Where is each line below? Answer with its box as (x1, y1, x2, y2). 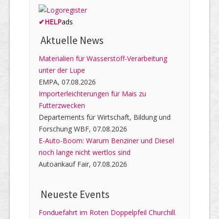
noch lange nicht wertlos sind (39, 148, 131, 157)
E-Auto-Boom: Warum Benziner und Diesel (39, 136, 174, 146)
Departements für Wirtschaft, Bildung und (39, 112, 171, 122)
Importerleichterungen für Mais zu (39, 89, 146, 99)
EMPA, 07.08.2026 (39, 77, 96, 87)
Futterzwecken (39, 101, 85, 110)
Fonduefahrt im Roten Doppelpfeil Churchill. (39, 208, 176, 218)
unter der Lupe (39, 66, 85, 75)
